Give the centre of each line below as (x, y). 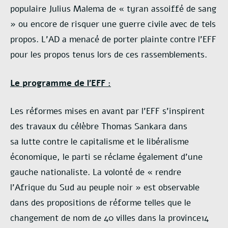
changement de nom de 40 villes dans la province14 (109, 218)
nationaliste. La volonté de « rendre (111, 173)
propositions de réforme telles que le (119, 203)
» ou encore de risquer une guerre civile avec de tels (113, 24)
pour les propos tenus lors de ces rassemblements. (109, 55)
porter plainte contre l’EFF (165, 40)
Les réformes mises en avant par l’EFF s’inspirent (107, 111)
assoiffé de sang (184, 9)
